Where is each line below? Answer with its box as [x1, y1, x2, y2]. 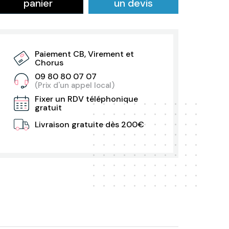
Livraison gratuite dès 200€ [34, 119, 144, 130]
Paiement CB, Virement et [34, 49, 134, 60]
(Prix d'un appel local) [34, 80, 114, 91]
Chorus [34, 57, 63, 68]
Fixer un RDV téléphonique [34, 94, 138, 105]
